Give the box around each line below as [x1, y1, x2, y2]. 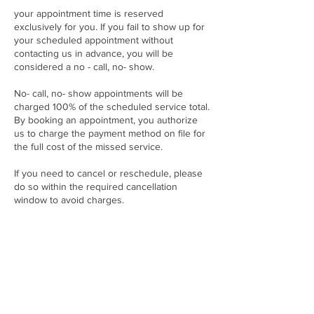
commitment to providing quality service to [14, 247, 198, 259]
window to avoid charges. [14, 193, 124, 205]
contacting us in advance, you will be [14, 47, 173, 59]
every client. [14, 260, 67, 272]
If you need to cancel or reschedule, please [14, 167, 203, 179]
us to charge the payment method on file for [14, 127, 205, 139]
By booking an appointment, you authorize [14, 114, 198, 125]
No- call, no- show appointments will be [14, 87, 183, 99]
